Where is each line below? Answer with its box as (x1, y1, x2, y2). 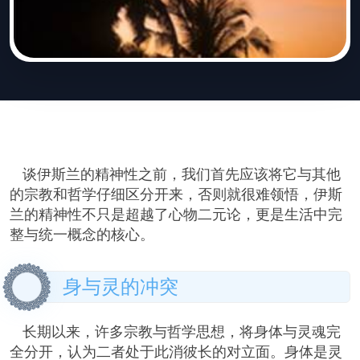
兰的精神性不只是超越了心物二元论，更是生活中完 (10, 204, 342, 224)
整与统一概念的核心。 (10, 224, 154, 244)
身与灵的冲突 (63, 272, 178, 300)
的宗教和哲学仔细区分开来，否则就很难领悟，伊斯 (10, 184, 342, 204)
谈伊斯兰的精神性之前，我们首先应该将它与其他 (22, 164, 341, 184)
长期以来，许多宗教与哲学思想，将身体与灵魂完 (22, 321, 341, 342)
